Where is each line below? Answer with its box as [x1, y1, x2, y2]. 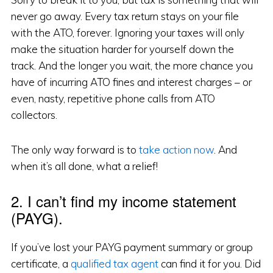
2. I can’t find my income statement [10, 190, 236, 212]
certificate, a [10, 257, 71, 271]
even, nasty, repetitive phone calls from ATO [10, 92, 215, 105]
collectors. [10, 108, 57, 122]
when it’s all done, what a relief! [10, 160, 158, 173]
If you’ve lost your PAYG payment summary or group [10, 241, 253, 254]
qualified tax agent [70, 257, 158, 271]
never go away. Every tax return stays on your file [10, 10, 239, 23]
